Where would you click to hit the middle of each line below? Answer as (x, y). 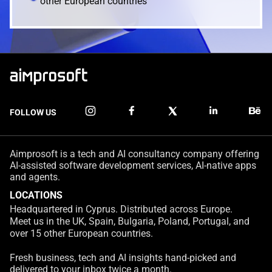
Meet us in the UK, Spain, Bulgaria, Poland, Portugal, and (130, 221)
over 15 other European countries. (81, 233)
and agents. (35, 177)
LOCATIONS (36, 195)
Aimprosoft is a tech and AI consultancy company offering (134, 154)
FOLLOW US (33, 112)
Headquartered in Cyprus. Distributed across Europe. (121, 209)
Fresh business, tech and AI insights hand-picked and (123, 258)
